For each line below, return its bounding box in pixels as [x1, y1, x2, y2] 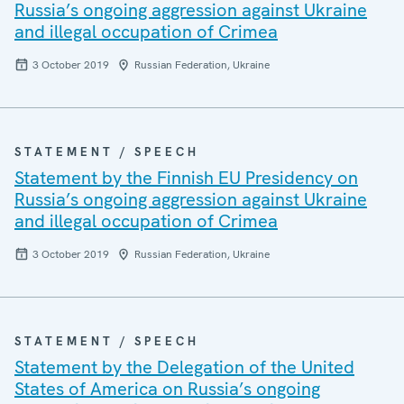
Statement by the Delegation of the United [14, 355, 354, 379]
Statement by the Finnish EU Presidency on [14, 166, 358, 189]
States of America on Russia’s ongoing [14, 377, 320, 400]
